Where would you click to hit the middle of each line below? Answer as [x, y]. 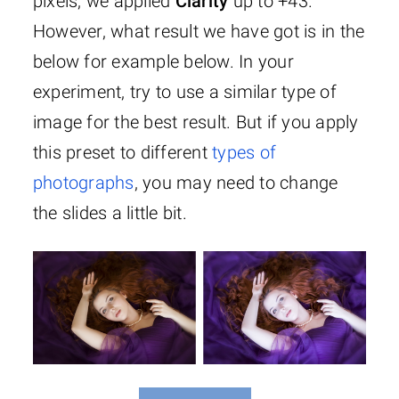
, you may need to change [236, 183]
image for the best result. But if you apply [195, 122]
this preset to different [122, 153]
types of [244, 153]
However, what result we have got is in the [199, 32]
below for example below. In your [163, 62]
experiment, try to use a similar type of [184, 92]
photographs [83, 183]
